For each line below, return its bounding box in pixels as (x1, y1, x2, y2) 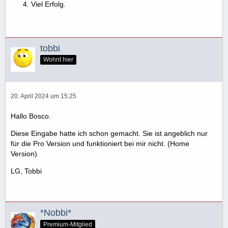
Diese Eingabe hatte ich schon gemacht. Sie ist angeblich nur (11, 129, 208, 138)
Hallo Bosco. (11, 112, 51, 121)
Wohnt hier (43, 56, 73, 64)
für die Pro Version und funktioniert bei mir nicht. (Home (11, 139, 189, 148)
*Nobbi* (40, 208, 71, 218)
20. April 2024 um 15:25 (11, 93, 76, 100)
